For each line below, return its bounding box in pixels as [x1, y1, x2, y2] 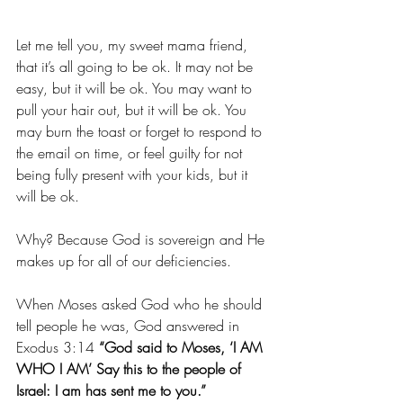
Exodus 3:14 [16, 336, 99, 357]
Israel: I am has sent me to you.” [16, 380, 206, 400]
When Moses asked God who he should [16, 293, 266, 314]
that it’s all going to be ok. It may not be [16, 56, 257, 76]
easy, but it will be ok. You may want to [16, 77, 256, 98]
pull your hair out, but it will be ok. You [16, 99, 251, 120]
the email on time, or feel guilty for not [16, 142, 246, 163]
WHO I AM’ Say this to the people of [16, 358, 246, 379]
